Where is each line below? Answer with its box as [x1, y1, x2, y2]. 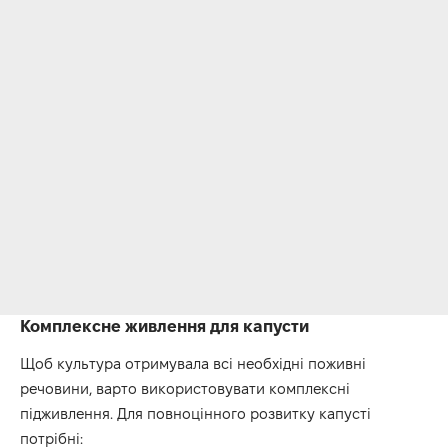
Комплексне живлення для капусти [20, 316, 309, 335]
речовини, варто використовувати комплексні [20, 380, 350, 398]
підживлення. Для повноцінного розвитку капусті [20, 405, 371, 423]
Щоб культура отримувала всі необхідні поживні [20, 355, 366, 373]
